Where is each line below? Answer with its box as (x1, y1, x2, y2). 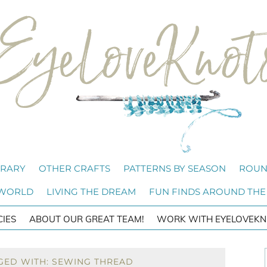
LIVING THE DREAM (46, 186, 136, 197)
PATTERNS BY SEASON (123, 163, 226, 174)
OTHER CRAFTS (39, 163, 110, 174)
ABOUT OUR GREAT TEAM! (29, 213, 144, 225)
